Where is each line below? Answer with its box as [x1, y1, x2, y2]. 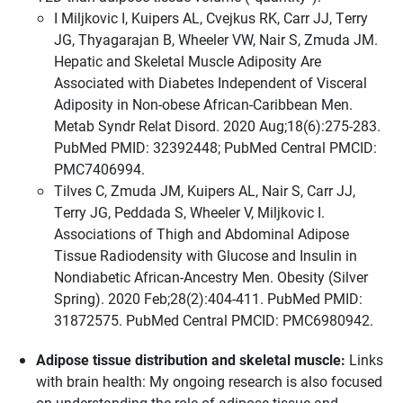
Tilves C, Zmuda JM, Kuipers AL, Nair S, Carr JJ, [54, 181, 355, 200]
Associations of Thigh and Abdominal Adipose [54, 224, 349, 243]
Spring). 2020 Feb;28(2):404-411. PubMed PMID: [54, 289, 363, 308]
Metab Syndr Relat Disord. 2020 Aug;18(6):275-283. [54, 116, 381, 135]
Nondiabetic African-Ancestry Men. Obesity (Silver [54, 267, 368, 286]
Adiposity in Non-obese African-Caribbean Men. [54, 94, 353, 113]
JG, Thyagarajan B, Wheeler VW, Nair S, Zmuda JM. [54, 30, 378, 49]
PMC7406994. [54, 159, 145, 178]
